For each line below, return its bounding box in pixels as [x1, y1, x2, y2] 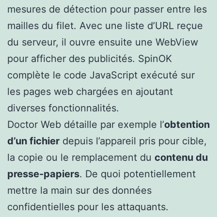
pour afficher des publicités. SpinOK [7, 53, 172, 65]
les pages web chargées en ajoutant [7, 86, 173, 98]
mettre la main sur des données [7, 185, 152, 197]
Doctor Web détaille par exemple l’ [7, 119, 164, 131]
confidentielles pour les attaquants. [7, 201, 169, 213]
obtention [164, 119, 210, 131]
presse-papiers [7, 168, 79, 180]
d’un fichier [7, 135, 60, 147]
